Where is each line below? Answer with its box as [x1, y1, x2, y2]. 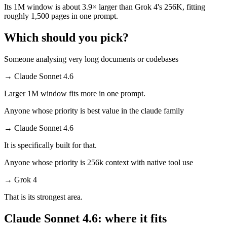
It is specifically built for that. [4, 140, 97, 149]
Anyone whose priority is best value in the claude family [4, 106, 184, 115]
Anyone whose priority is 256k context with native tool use [4, 158, 193, 167]
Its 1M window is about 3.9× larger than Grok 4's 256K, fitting [4, 3, 205, 12]
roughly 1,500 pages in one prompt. [4, 12, 118, 21]
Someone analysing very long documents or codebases [4, 54, 178, 63]
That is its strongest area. [4, 192, 83, 201]
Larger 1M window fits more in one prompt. [4, 89, 145, 98]
